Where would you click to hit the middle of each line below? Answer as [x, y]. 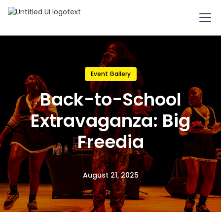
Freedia [110, 142]
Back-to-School [110, 99]
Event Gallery [110, 74]
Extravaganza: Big [110, 121]
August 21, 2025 [110, 175]
